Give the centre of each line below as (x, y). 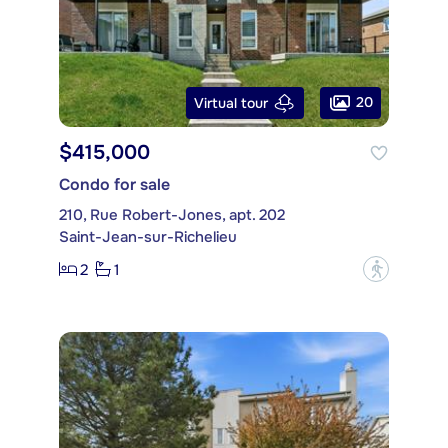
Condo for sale (114, 185)
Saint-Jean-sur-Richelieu (148, 237)
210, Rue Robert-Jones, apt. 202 (172, 215)
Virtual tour (231, 102)
